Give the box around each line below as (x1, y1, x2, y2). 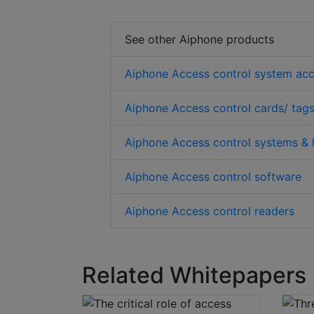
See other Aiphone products (125, 32, 274, 47)
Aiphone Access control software (125, 170, 301, 184)
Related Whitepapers (82, 261, 306, 289)
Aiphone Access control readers (125, 204, 294, 219)
